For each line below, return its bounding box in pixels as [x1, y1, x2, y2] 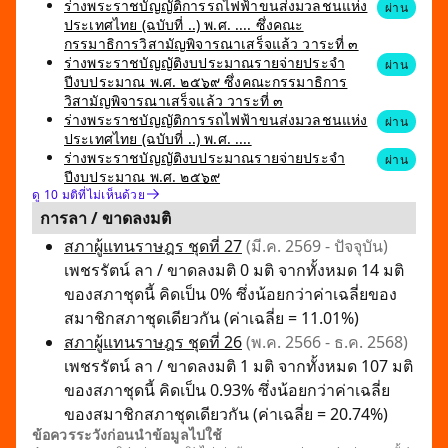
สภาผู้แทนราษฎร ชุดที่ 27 [64, 235, 242, 257]
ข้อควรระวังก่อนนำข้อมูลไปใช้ [32, 425, 223, 444]
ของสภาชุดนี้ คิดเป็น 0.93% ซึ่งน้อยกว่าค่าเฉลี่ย [64, 379, 390, 401]
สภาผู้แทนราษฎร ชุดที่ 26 [64, 331, 242, 353]
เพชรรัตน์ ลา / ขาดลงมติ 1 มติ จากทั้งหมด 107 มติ [64, 355, 413, 377]
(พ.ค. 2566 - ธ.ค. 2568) [246, 331, 408, 353]
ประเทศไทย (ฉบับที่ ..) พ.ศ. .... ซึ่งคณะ [64, 15, 304, 34]
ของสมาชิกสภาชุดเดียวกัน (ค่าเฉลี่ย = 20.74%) [64, 403, 388, 425]
